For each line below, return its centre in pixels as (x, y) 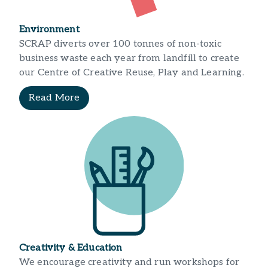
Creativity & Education (71, 248)
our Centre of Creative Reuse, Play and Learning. (132, 73)
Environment (49, 30)
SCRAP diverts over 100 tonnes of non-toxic (120, 44)
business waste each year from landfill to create (129, 59)
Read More (54, 98)
